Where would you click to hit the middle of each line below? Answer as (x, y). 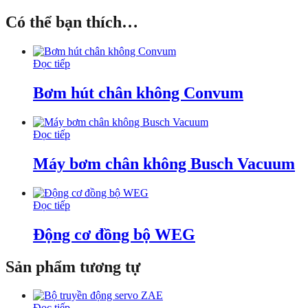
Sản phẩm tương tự (73, 266)
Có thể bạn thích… (72, 22)
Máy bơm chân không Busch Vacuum (164, 163)
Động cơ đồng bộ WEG (114, 234)
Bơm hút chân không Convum (138, 93)
